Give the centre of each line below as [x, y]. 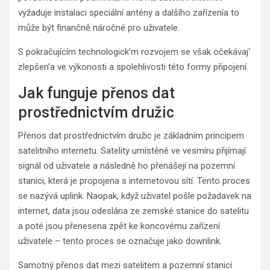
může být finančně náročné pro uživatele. [99, 27]
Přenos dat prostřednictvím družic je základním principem [131, 135]
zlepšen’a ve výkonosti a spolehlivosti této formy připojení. [133, 67]
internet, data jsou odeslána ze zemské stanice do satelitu [133, 211]
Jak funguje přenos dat [96, 93]
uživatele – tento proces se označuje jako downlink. [120, 241]
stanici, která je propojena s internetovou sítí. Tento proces [134, 181]
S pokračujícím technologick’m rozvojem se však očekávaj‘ [134, 52]
